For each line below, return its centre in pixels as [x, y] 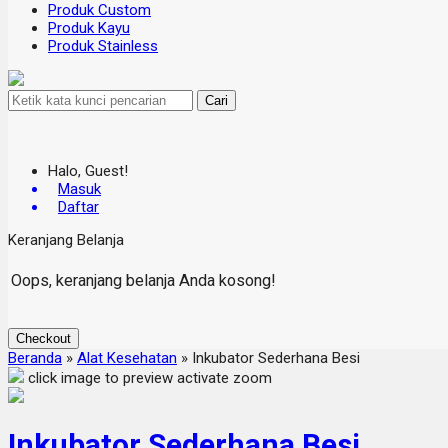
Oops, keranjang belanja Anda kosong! [143, 280]
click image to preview [100, 378]
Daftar [78, 207]
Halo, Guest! [88, 171]
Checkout [43, 338]
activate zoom [224, 378]
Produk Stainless [103, 46]
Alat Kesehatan [127, 358]
